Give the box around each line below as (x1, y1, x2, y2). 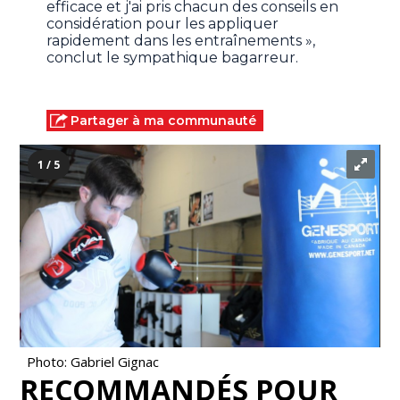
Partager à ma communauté (71, 112, 257, 129)
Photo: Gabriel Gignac (27, 353, 160, 371)
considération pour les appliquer (46, 15, 279, 33)
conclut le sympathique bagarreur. (46, 49, 299, 67)
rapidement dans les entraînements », (46, 32, 316, 50)
